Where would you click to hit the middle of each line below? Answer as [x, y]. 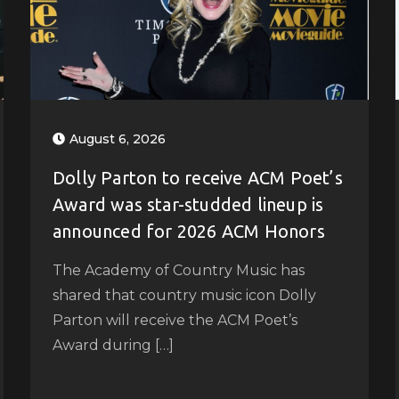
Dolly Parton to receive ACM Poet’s [197, 177]
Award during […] [113, 345]
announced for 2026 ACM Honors [188, 231]
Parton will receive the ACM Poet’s [175, 320]
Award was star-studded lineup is [188, 204]
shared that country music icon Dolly [184, 295]
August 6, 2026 [117, 138]
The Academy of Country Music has [178, 270]
